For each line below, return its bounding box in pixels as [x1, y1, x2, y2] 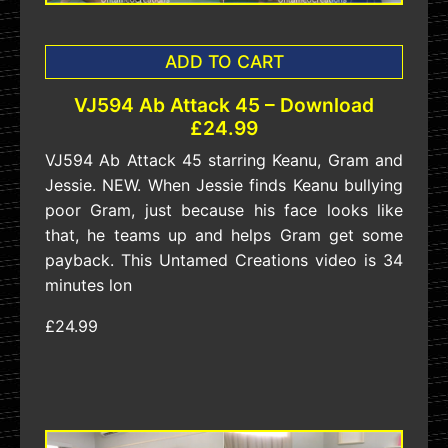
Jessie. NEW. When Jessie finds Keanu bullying [45, 174, 403, 195]
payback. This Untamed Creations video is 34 [45, 249, 403, 270]
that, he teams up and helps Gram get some [45, 224, 403, 245]
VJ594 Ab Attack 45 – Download [74, 92, 374, 117]
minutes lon [45, 274, 132, 295]
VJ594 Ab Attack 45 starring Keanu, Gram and [45, 149, 403, 170]
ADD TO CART [164, 50, 284, 72]
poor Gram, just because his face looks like [45, 199, 403, 220]
